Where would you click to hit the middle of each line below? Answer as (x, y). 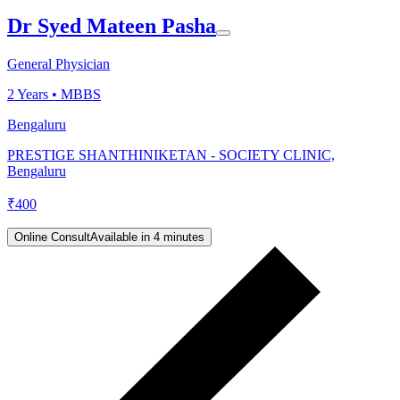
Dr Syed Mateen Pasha (112, 25)
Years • (37, 94)
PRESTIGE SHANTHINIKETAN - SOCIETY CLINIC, (171, 154)
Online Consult (52, 237)
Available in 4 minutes (147, 237)
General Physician (58, 63)
